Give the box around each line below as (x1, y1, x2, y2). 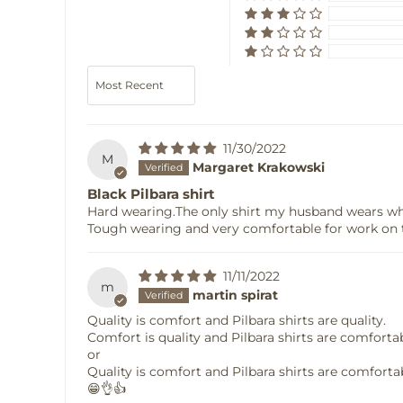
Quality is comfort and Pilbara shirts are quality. (86, 311, 386, 328)
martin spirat (192, 286, 278, 303)
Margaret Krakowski (192, 159, 325, 176)
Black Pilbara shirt (86, 184, 215, 202)
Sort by (85, 66, 131, 80)
